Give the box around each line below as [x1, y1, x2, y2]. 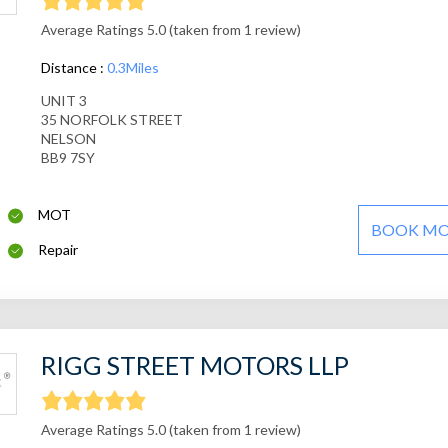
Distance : [40, 59, 107, 77]
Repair [38, 241, 79, 259]
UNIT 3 [40, 92, 87, 110]
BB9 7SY [40, 149, 95, 167]
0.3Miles [106, 59, 159, 77]
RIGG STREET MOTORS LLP [40, 350, 349, 381]
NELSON [40, 130, 96, 148]
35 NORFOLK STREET [40, 111, 183, 129]
